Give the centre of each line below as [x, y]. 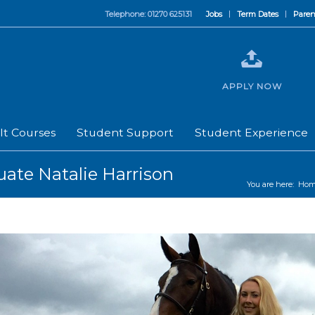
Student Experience [251, 133]
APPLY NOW [252, 86]
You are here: [270, 184]
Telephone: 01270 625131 [148, 14]
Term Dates [258, 14]
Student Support [125, 133]
